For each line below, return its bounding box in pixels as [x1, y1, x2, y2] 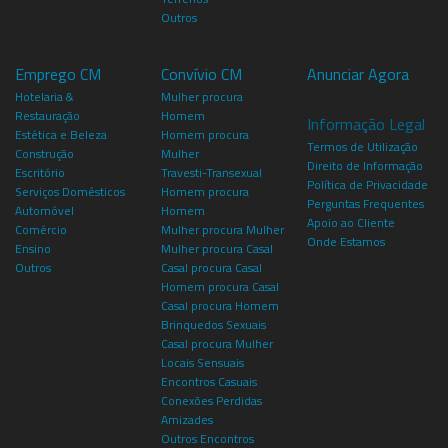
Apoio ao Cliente [306, 212, 395, 232]
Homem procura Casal [160, 276, 279, 296]
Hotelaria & [15, 86, 74, 106]
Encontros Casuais [160, 371, 257, 391]
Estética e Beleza [15, 124, 107, 144]
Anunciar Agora [306, 61, 409, 86]
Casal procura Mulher [160, 333, 273, 353]
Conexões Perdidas [160, 390, 262, 410]
